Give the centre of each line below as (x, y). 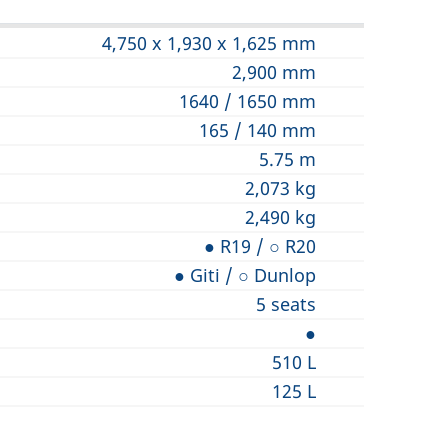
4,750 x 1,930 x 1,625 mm (209, 43)
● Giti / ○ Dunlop (245, 275)
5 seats (286, 304)
